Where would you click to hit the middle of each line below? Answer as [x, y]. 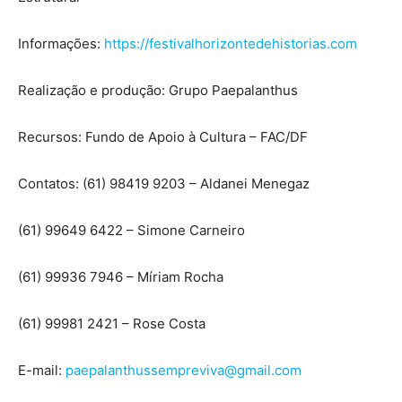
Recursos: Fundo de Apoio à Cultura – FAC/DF [163, 137]
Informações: [61, 44]
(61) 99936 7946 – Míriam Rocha [121, 277]
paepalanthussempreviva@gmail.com [184, 371]
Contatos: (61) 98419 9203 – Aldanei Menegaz [164, 184]
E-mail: [42, 371]
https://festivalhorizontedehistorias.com [231, 44]
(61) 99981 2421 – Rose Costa [112, 324]
